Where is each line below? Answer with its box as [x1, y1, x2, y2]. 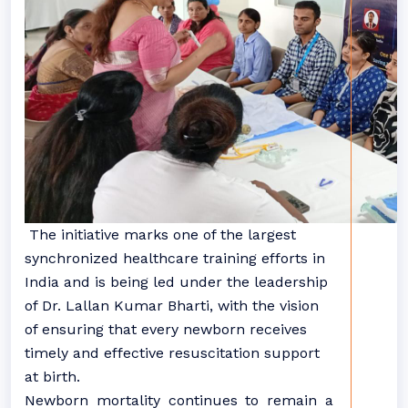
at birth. [25, 368, 80, 385]
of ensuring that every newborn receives [25, 321, 307, 338]
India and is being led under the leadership [25, 273, 328, 291]
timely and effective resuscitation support [25, 344, 320, 362]
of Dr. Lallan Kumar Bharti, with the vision [25, 297, 319, 314]
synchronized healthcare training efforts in [25, 250, 325, 267]
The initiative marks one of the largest [25, 226, 296, 243]
